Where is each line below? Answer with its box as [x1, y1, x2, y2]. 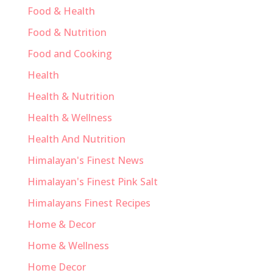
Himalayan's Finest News [27, 153, 144, 167]
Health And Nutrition [27, 132, 126, 146]
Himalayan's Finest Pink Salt [27, 174, 158, 188]
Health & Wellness [27, 110, 112, 124]
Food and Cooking [27, 46, 112, 60]
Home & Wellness [27, 238, 109, 252]
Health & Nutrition [27, 89, 115, 103]
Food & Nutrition [27, 25, 107, 39]
